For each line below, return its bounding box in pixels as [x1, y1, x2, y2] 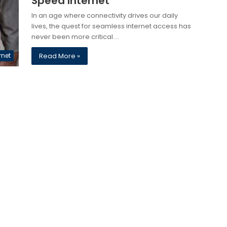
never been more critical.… [31, 32, 119, 42]
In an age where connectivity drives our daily [31, 11, 178, 20]
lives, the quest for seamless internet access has [31, 21, 191, 31]
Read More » [39, 51, 80, 61]
